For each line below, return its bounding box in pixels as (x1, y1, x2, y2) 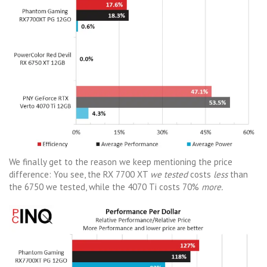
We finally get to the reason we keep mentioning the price (9, 156, 232, 167)
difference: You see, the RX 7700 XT (9, 168, 150, 180)
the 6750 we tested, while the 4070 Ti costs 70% (9, 181, 201, 193)
